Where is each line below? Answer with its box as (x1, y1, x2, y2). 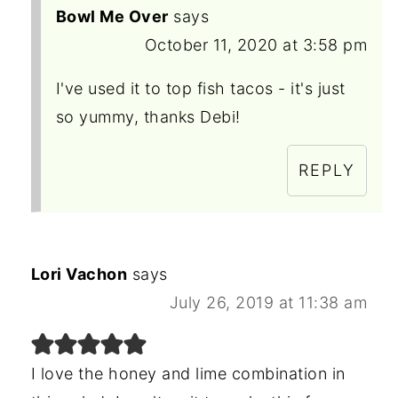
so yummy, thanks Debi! (55, 107, 241, 127)
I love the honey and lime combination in (30, 364, 346, 384)
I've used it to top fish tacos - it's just (55, 79, 346, 99)
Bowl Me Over (55, 7, 169, 27)
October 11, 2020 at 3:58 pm (144, 36, 368, 55)
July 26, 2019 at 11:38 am (169, 293, 368, 313)
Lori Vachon (30, 265, 128, 284)
